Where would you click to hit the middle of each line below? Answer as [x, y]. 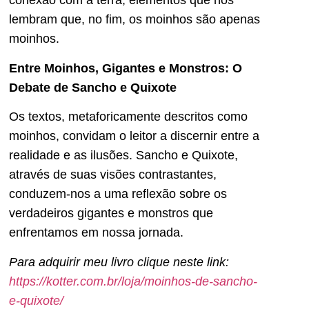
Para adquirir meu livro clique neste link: [119, 262]
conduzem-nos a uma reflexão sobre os [118, 194]
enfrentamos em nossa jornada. [96, 233]
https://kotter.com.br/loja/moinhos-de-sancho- [133, 281]
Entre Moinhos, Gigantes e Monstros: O [126, 68]
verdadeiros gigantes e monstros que [111, 213]
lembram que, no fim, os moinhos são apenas [134, 20]
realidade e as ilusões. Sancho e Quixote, [123, 156]
